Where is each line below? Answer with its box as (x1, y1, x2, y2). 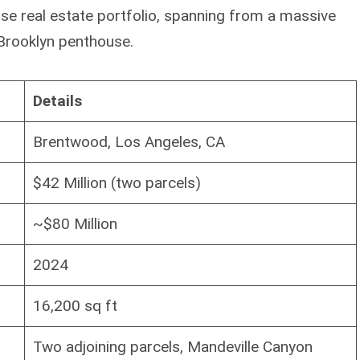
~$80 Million (32, 214, 117, 233)
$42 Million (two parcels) (32, 173, 201, 192)
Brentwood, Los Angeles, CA (32, 132, 225, 151)
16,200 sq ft (32, 296, 117, 315)
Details (32, 91, 82, 110)
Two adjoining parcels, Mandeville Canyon (32, 337, 313, 356)
